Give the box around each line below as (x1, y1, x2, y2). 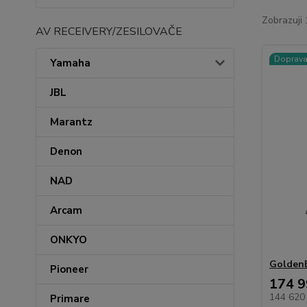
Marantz (50, 115, 93, 129)
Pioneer (50, 262, 88, 276)
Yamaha (50, 56, 90, 70)
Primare (50, 292, 90, 306)
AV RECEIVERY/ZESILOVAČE (36, 24, 182, 39)
